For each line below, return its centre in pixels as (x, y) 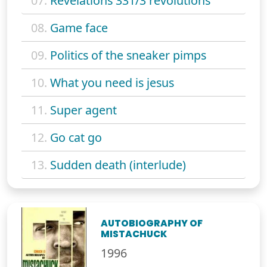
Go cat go (76, 138)
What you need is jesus (112, 83)
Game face (79, 28)
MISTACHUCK (134, 234)
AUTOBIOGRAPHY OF (152, 223)
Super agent (83, 110)
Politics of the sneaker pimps (128, 55)
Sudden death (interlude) (118, 165)
